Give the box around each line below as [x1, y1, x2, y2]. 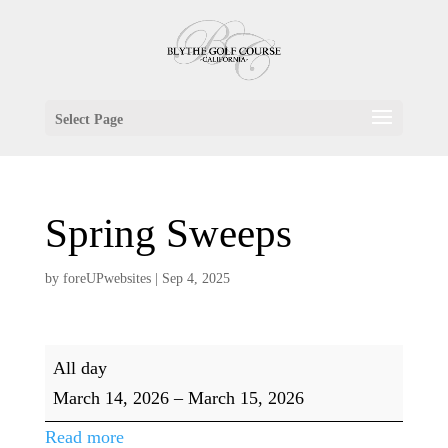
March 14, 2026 [52, 388, 169, 408]
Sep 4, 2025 [161, 271, 230, 286]
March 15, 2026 [187, 388, 304, 408]
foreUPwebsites [62, 271, 151, 286]
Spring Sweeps [44, 210, 292, 256]
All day [52, 358, 107, 378]
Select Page [54, 112, 123, 127]
